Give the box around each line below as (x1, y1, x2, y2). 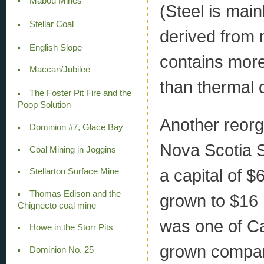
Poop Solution (18, 100, 71, 110)
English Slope (29, 42, 82, 52)
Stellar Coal (29, 19, 74, 29)
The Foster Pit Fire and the (29, 88, 131, 98)
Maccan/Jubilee (29, 65, 90, 75)
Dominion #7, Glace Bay (29, 123, 123, 133)
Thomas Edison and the (29, 189, 121, 199)
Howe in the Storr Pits (29, 223, 113, 233)
